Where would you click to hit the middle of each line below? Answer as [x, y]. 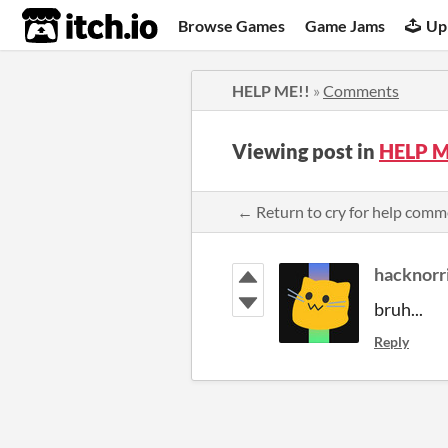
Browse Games [232, 25]
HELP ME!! [271, 90]
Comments [361, 90]
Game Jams [345, 25]
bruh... [398, 309]
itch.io [65, 26]
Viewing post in [305, 151]
